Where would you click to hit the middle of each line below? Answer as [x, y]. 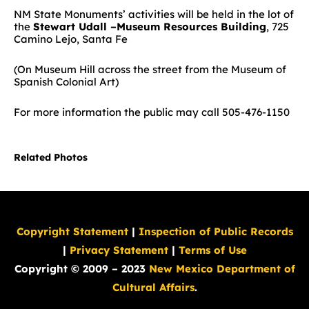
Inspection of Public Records [216, 231]
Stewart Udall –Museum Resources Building [150, 26]
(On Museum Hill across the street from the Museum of [150, 69]
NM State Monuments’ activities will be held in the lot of [154, 14]
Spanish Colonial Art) [66, 82]
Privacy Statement [119, 250]
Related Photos [51, 157]
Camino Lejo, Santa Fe [71, 39]
